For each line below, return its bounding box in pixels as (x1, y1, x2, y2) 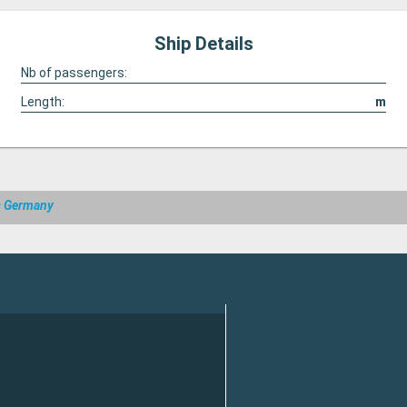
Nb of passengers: (20, 65, 127, 80)
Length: (20, 94, 65, 109)
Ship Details (154, 33, 253, 55)
